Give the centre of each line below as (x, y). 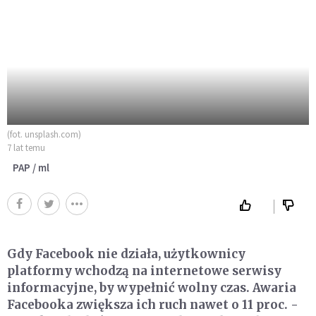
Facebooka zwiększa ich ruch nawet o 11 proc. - (153, 305)
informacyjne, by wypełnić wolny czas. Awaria (152, 288)
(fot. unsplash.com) (44, 135)
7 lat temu (26, 148)
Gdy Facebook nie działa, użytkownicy (126, 254)
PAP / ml (31, 168)
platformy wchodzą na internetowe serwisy (144, 271)
